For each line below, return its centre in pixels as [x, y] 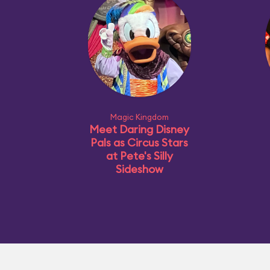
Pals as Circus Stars [139, 143]
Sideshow [139, 169]
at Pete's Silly [139, 156]
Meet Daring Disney [139, 129]
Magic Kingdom [139, 117]
